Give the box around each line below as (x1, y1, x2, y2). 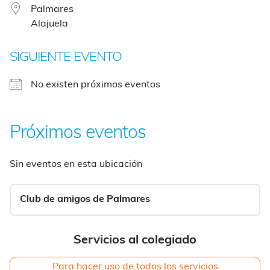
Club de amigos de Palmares (20, 194, 150, 204)
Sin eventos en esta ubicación (10, 159, 142, 169)
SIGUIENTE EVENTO (10, 50, 122, 64)
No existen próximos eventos (31, 80, 160, 90)
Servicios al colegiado (74, 234, 196, 246)
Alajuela (31, 19, 68, 29)
